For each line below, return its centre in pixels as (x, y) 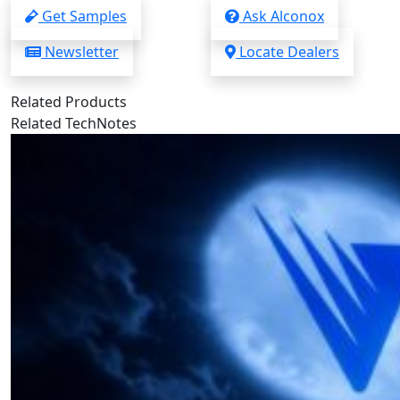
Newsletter (80, 51)
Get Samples (83, 16)
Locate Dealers (287, 51)
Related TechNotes (74, 123)
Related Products (69, 101)
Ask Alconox (282, 16)
